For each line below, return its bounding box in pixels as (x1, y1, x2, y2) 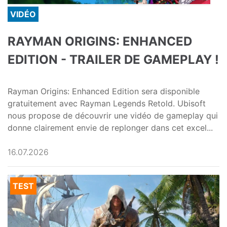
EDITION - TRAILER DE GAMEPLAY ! (8, 52, 219, 67)
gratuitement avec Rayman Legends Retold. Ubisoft (8, 98, 206, 109)
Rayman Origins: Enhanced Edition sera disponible (8, 86, 200, 97)
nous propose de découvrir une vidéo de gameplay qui (8, 110, 218, 121)
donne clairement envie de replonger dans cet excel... (8, 123, 213, 133)
